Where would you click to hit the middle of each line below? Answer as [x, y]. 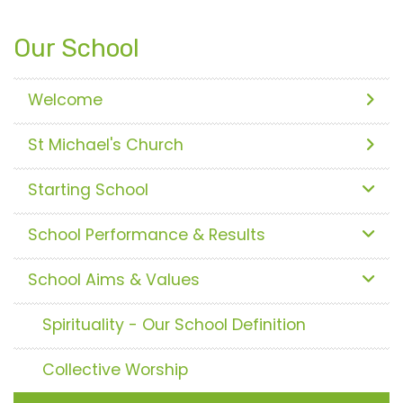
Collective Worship [115, 369]
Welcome [65, 99]
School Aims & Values [114, 279]
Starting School [88, 189]
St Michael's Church [106, 144]
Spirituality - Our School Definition [174, 324]
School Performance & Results [147, 234]
